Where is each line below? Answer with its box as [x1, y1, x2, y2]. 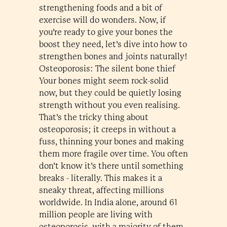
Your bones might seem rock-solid [39, 76, 169, 86]
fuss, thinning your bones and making [39, 137, 184, 146]
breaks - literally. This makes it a [39, 173, 162, 183]
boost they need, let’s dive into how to [39, 40, 187, 49]
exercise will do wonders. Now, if [39, 15, 166, 25]
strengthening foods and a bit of [39, 3, 162, 13]
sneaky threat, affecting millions [39, 185, 164, 195]
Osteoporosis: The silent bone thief [39, 64, 175, 73]
